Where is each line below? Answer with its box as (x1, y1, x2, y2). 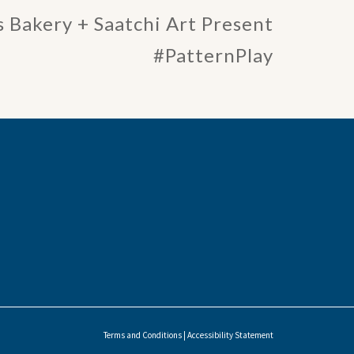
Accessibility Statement (187, 329, 273, 341)
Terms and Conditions (104, 329, 182, 341)
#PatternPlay (153, 43, 273, 66)
